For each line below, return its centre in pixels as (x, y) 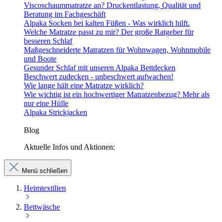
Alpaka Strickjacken (55, 112)
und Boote (40, 58)
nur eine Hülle (46, 103)
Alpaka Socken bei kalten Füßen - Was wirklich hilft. (107, 23)
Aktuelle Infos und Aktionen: (69, 147)
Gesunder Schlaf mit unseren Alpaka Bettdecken (100, 67)
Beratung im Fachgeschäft (65, 14)
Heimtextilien (45, 188)
